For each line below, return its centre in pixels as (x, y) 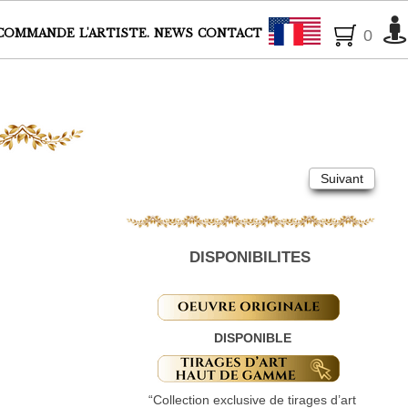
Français (344, 33)
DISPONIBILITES (250, 257)
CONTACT (230, 33)
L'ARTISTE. (114, 33)
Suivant (342, 178)
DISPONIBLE (252, 338)
